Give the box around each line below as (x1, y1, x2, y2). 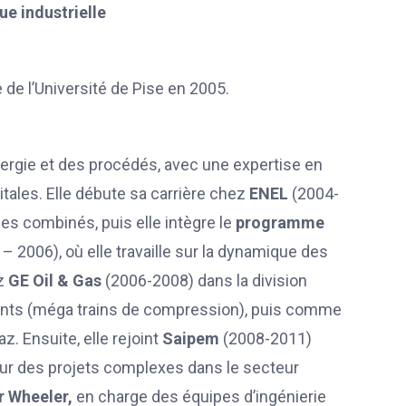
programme (236, 212, 324, 232)
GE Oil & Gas (8, 270, 101, 290)
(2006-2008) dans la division (101, 270, 307, 290)
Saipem (162, 328, 223, 348)
